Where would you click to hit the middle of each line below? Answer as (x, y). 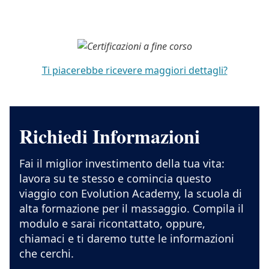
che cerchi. (47, 254)
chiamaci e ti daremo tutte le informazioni (127, 239)
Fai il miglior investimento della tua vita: (122, 164)
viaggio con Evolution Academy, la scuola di (131, 194)
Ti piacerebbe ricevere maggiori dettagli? (134, 71)
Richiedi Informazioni (110, 136)
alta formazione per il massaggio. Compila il (131, 209)
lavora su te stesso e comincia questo (115, 179)
